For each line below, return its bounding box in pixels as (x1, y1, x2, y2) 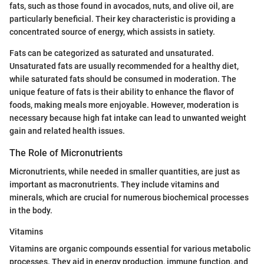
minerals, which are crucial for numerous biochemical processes (9, 193, 249, 203)
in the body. (9, 206, 52, 216)
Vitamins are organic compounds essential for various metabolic (9, 244, 250, 254)
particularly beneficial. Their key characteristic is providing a (9, 14, 236, 24)
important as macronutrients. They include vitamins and (9, 180, 219, 190)
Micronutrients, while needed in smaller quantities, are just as (9, 167, 240, 177)
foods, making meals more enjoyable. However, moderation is (9, 100, 239, 110)
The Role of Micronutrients (9, 147, 123, 159)
